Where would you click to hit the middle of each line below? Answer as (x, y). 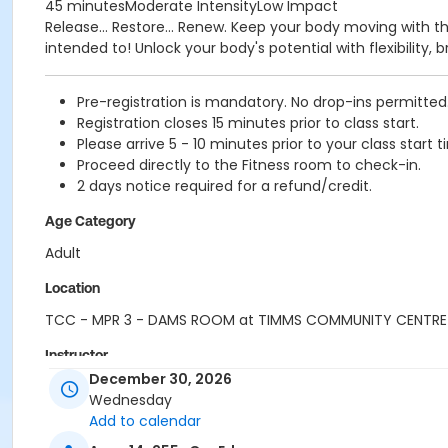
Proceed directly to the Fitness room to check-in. (249, 165)
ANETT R (72, 387)
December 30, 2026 (160, 379)
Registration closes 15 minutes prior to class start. (248, 123)
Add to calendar (145, 421)
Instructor (76, 355)
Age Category (90, 221)
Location (72, 288)
